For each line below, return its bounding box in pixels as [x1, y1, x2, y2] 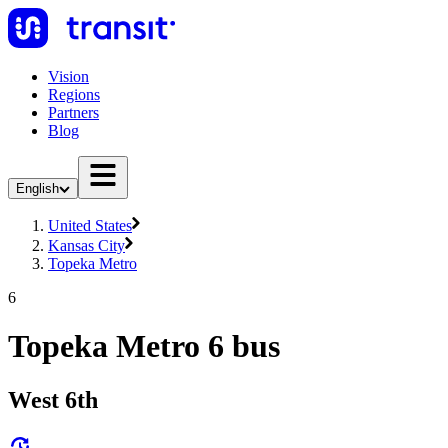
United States [48, 217, 132, 234]
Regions [48, 86, 100, 103]
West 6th [8, 386, 98, 413]
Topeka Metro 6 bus [8, 328, 280, 365]
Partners [48, 104, 99, 121]
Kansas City [48, 237, 125, 254]
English [16, 181, 59, 196]
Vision [48, 68, 89, 85]
